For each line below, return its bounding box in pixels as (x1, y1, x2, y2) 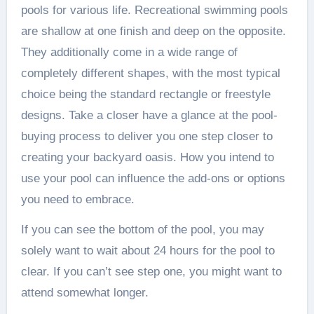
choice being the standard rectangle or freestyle (20, 87, 271, 101)
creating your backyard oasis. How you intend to (20, 150, 274, 164)
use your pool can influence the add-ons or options (20, 171, 285, 185)
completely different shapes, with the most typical (20, 66, 280, 80)
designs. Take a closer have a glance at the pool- (20, 108, 278, 122)
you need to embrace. (20, 192, 135, 206)
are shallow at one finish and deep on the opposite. (20, 24, 286, 38)
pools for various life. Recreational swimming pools (20, 3, 288, 17)
